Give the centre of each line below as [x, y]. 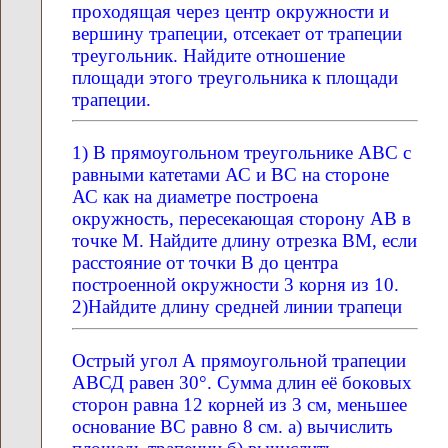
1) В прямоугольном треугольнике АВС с [241, 153]
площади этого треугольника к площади [235, 77]
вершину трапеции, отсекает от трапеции [237, 33]
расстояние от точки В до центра [205, 263]
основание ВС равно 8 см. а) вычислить [232, 426]
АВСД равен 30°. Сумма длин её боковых [242, 382]
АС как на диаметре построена [195, 197]
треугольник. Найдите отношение [208, 55]
